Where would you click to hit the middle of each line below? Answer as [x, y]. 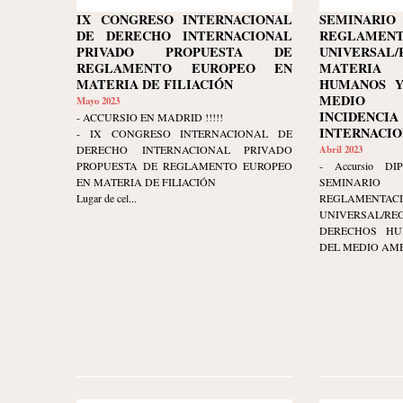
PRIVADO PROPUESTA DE [184, 52]
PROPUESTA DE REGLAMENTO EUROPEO [184, 166]
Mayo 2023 [98, 101]
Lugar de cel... [107, 198]
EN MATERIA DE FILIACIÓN [146, 182]
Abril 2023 [341, 150]
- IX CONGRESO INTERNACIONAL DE [184, 134]
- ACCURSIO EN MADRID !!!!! [150, 117]
